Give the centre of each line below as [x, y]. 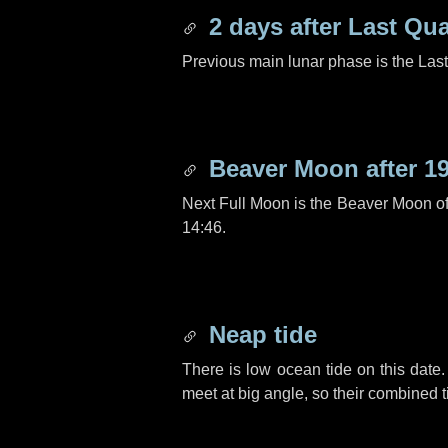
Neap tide [259, 334]
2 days [246, 26]
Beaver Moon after [313, 168]
